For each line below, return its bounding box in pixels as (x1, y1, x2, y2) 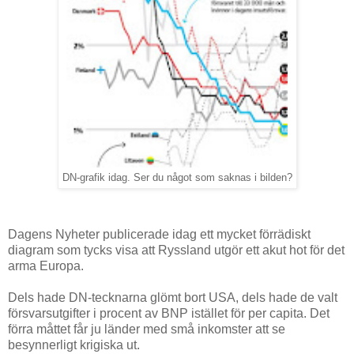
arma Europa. (8, 259, 84, 273)
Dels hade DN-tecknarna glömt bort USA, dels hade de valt (8, 291, 337, 305)
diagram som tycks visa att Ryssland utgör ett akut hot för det (8, 243, 345, 258)
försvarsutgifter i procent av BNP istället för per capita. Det (8, 307, 330, 321)
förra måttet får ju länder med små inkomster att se (8, 322, 285, 337)
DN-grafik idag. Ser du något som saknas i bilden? (62, 172, 292, 184)
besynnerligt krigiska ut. (8, 338, 140, 352)
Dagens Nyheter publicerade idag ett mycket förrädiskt (8, 228, 311, 242)
